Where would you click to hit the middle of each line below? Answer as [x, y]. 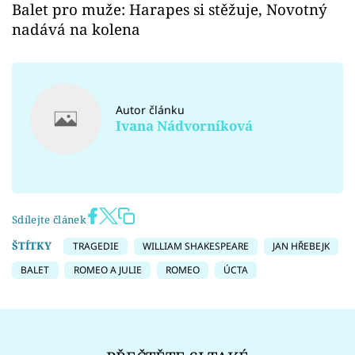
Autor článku [151, 110]
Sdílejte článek [49, 219]
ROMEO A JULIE [107, 270]
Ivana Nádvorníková [185, 125]
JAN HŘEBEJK [301, 246]
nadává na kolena [76, 29]
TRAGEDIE [95, 246]
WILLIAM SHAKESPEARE [195, 246]
